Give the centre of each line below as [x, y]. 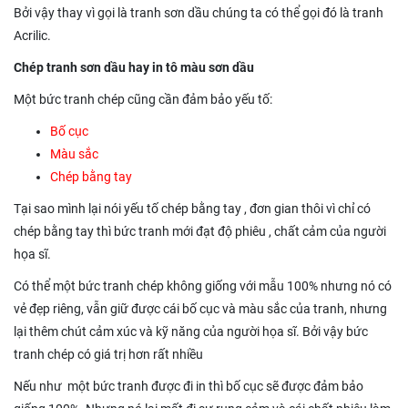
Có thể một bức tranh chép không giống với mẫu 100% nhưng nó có [203, 286]
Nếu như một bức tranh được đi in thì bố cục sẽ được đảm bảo [189, 387]
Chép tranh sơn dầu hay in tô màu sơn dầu [134, 68]
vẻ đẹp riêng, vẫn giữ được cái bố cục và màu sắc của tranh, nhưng [200, 309]
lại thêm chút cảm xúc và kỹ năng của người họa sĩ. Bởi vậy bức [191, 332]
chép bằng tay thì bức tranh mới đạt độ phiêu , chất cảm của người [200, 232]
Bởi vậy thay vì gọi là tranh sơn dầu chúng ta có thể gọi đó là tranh [199, 13]
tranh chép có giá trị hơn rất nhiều [108, 355]
